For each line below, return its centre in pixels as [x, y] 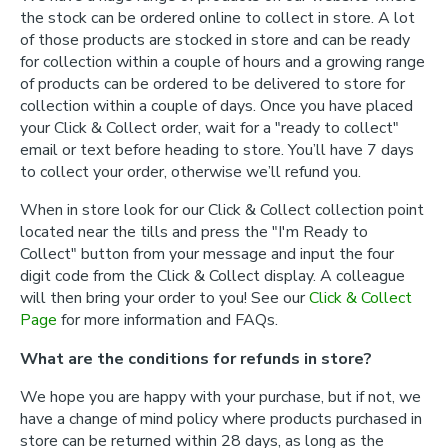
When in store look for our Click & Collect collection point [222, 210]
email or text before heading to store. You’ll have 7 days [217, 150]
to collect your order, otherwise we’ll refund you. [190, 172]
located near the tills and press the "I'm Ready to [194, 232]
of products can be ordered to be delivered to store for [212, 84]
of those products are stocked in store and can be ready [215, 40]
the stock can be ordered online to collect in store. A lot [217, 18]
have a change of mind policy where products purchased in [221, 419]
